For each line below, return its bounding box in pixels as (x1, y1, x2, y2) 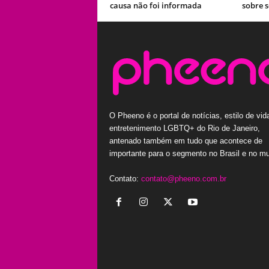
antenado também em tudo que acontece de (109, 136, 262, 145)
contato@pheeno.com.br (141, 174, 226, 183)
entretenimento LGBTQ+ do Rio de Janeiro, (109, 123, 260, 133)
